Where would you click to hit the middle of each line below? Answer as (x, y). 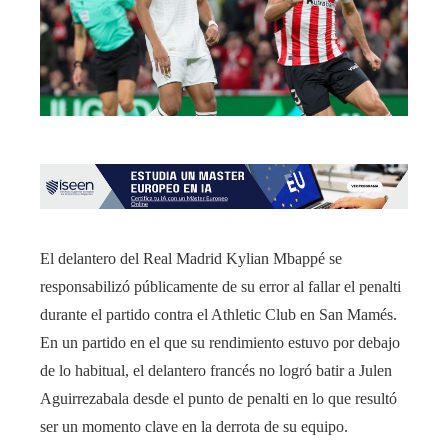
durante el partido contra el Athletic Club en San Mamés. (218, 315)
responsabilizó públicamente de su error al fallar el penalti (220, 287)
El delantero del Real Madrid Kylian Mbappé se (191, 259)
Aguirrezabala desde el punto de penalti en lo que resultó (218, 399)
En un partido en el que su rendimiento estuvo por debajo (220, 343)
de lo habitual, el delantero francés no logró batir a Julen (216, 371)
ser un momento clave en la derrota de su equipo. (194, 427)
